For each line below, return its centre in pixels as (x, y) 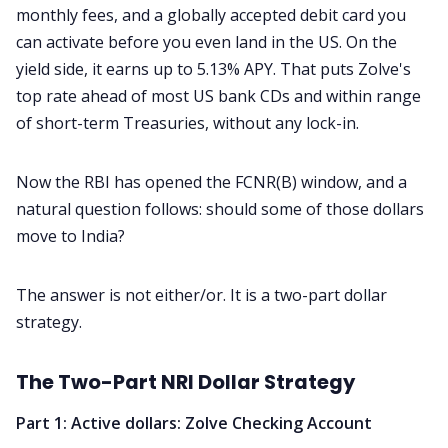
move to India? (70, 236)
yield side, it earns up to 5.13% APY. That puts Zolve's (213, 69)
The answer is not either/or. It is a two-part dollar (201, 295)
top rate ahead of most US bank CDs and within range (218, 96)
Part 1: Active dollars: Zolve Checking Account (194, 422)
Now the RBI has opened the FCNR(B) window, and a (211, 182)
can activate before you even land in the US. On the (206, 42)
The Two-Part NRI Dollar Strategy (185, 382)
